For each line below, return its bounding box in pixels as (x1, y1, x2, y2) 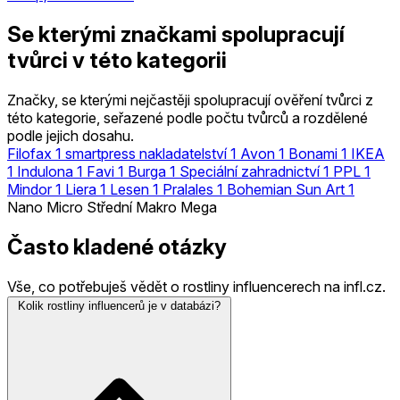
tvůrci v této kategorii (7, 46, 227, 73)
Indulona (17, 162, 73, 180)
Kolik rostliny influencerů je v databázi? (18, 298, 221, 312)
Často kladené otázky (7, 233, 227, 260)
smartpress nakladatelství (65, 144, 227, 162)
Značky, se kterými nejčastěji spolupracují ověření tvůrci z (7, 90, 373, 109)
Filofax (7, 144, 52, 162)
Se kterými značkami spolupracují (7, 21, 345, 47)
